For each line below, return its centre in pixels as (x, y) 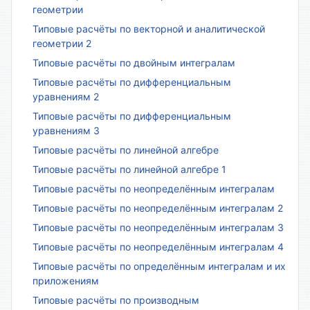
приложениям (66, 280)
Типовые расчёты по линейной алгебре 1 (129, 169)
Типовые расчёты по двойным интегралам (134, 62)
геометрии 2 (62, 43)
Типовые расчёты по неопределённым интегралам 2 (158, 208)
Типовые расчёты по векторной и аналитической (149, 28)
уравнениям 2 (66, 96)
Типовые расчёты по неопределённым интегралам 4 (158, 246)
